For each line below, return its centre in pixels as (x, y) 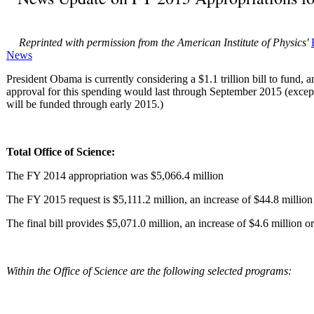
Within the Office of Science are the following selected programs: (149, 271)
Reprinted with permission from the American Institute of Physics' (165, 42)
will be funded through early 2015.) (85, 104)
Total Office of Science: (61, 151)
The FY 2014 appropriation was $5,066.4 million (115, 175)
